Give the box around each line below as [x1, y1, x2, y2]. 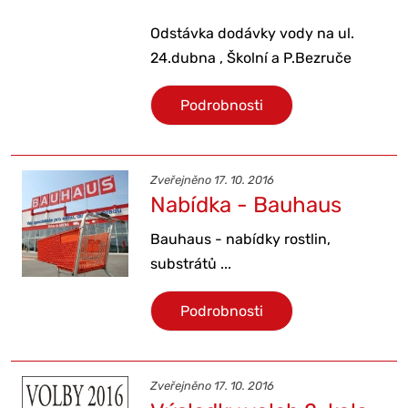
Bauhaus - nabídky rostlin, [150, 230, 331, 249]
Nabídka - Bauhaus [150, 192, 342, 219]
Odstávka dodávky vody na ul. [150, 24, 355, 42]
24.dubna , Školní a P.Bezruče [150, 48, 352, 66]
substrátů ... [150, 255, 232, 273]
